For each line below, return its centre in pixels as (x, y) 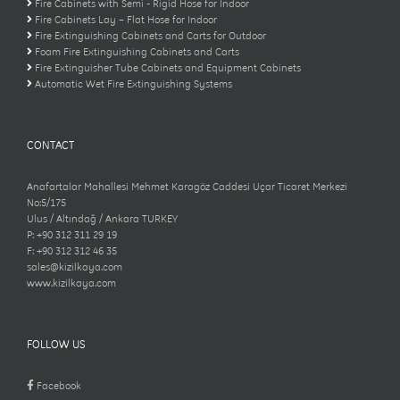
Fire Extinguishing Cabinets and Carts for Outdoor (150, 36)
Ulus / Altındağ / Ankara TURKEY (102, 219)
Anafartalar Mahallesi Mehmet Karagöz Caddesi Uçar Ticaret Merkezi (187, 187)
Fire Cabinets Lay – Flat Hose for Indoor (126, 20)
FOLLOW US (56, 345)
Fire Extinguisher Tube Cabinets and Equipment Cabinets (168, 68)
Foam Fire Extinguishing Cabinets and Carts (137, 52)
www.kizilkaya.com (71, 283)
